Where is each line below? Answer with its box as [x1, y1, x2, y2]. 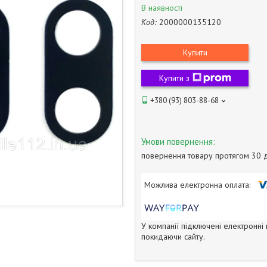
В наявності [141, 2, 182, 13]
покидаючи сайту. [141, 231, 205, 242]
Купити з [159, 73, 190, 83]
